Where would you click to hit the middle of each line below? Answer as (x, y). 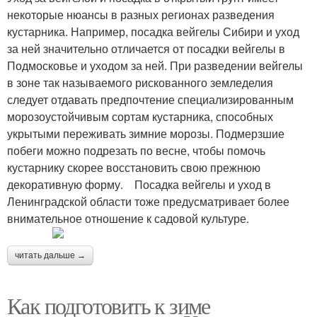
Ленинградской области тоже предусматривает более (148, 201)
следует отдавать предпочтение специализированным (150, 99)
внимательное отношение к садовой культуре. (128, 218)
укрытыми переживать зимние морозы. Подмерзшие (146, 133)
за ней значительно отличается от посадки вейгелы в (146, 48)
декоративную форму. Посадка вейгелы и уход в (139, 184)
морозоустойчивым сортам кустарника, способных (140, 116)
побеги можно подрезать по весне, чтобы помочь (136, 150)
